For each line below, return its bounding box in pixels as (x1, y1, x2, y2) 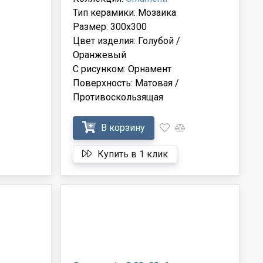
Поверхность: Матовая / (73, 77, 180, 89)
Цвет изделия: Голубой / (73, 35, 181, 46)
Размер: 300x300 (73, 21, 147, 32)
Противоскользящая (73, 91, 164, 103)
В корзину (99, 122, 146, 133)
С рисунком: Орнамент (73, 63, 172, 75)
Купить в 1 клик (95, 148, 168, 160)
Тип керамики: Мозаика (73, 6, 177, 18)
